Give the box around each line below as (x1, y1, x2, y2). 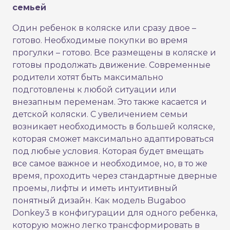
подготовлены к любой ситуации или (12, 85, 177, 95)
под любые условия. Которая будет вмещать (12, 146, 204, 157)
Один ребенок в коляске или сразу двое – (12, 23, 196, 33)
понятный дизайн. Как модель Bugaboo (12, 196, 186, 206)
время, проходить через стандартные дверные (12, 171, 217, 181)
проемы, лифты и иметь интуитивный (12, 183, 178, 194)
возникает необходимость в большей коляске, (12, 122, 215, 132)
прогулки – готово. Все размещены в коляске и (12, 48, 216, 58)
